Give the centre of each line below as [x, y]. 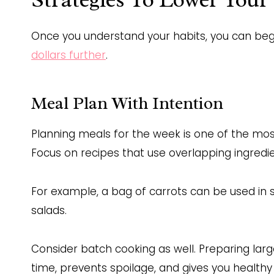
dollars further [68, 55]
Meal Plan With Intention [127, 103]
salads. [49, 211]
